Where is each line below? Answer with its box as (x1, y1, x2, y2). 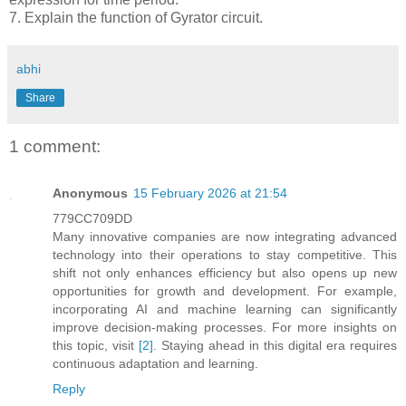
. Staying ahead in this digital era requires (153, 338, 397, 353)
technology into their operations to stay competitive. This (53, 247, 397, 263)
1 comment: (9, 136, 101, 156)
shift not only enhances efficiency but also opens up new (53, 266, 397, 281)
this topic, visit (53, 338, 139, 353)
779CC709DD (53, 211, 132, 227)
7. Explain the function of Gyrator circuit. (9, 9, 263, 25)
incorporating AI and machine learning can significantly (53, 302, 397, 317)
